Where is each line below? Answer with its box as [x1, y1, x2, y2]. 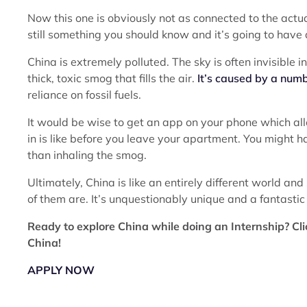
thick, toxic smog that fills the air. [27, 71, 197, 85]
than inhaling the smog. [27, 148, 147, 162]
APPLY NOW [27, 263, 95, 277]
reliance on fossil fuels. [27, 88, 141, 101]
